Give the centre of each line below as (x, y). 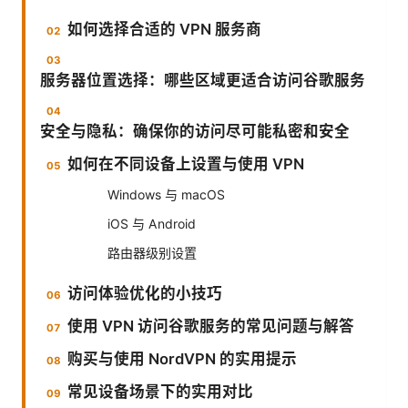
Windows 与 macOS (166, 194)
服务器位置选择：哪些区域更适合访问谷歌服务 (203, 80)
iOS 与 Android (152, 223)
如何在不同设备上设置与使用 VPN (186, 163)
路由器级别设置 (152, 252)
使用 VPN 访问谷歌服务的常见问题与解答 (211, 326)
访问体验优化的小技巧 (145, 293)
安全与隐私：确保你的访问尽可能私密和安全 (195, 131)
